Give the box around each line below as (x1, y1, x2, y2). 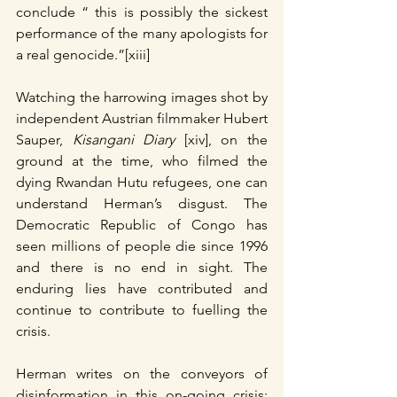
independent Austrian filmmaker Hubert (16, 109, 268, 127)
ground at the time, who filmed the (16, 152, 268, 169)
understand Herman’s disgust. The (16, 194, 268, 212)
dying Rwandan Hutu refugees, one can (16, 173, 268, 191)
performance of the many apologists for (16, 24, 268, 42)
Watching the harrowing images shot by (16, 88, 268, 105)
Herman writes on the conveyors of (16, 364, 268, 382)
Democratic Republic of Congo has (16, 215, 268, 233)
